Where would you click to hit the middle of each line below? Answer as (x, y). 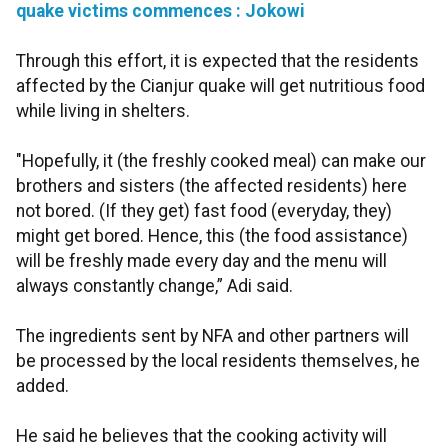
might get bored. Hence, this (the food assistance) (212, 236)
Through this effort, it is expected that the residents (217, 61)
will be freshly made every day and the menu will (201, 261)
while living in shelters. (103, 111)
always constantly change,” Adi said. (154, 286)
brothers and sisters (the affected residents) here (211, 186)
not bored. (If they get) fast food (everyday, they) (204, 211)
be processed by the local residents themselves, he (218, 361)
